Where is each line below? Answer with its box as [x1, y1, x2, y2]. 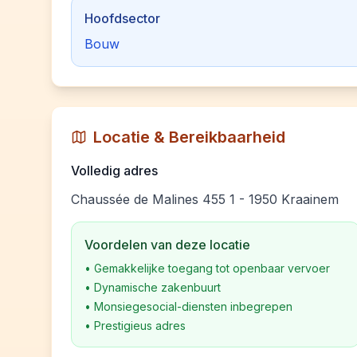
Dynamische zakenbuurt [94, 280, 221, 294]
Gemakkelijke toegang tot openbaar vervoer [94, 261, 330, 275]
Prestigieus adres [94, 319, 186, 332]
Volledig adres [71, 163, 158, 178]
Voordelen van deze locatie [84, 237, 250, 253]
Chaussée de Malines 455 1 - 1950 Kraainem [71, 191, 339, 207]
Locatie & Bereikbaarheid [93, 127, 285, 147]
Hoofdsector [84, 10, 160, 26]
